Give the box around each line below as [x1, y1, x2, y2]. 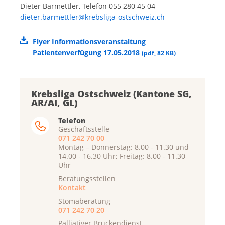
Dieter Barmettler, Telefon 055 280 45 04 [20, 1, 155, 11]
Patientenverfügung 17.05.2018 [32, 48, 142, 58]
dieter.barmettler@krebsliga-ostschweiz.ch [20, 12, 165, 22]
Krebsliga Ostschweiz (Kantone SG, [31, 88, 192, 100]
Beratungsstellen [58, 173, 116, 183]
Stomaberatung [58, 196, 110, 206]
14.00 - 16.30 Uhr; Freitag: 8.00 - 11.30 [58, 151, 185, 161]
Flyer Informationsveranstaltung [32, 37, 146, 47]
